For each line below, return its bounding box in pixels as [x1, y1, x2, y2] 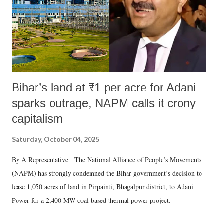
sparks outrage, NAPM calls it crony [12, 96, 196, 109]
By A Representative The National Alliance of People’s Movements [12, 154, 201, 164]
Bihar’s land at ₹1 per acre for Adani [12, 80, 196, 94]
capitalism [12, 111, 63, 125]
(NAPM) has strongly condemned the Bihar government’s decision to [12, 168, 202, 178]
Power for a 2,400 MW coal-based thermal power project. [12, 195, 173, 205]
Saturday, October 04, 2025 [12, 134, 99, 143]
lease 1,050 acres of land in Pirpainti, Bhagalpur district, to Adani [12, 182, 193, 191]
